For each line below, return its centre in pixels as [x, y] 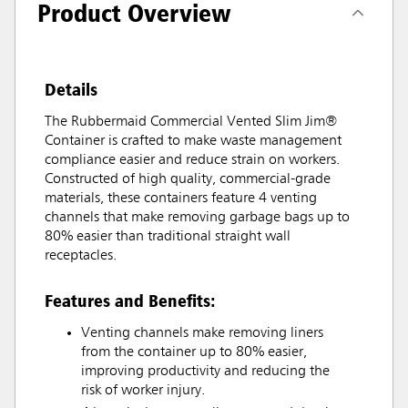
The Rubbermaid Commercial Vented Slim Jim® [191, 122]
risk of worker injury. [143, 390]
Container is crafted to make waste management [193, 141]
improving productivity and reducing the [205, 371]
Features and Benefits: [130, 300]
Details [71, 89]
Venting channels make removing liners [202, 333]
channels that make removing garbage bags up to [197, 217]
